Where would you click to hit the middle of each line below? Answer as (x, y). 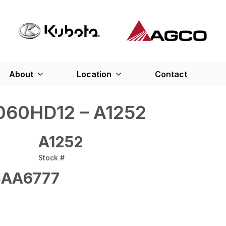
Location (94, 74)
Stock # (51, 157)
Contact (171, 74)
